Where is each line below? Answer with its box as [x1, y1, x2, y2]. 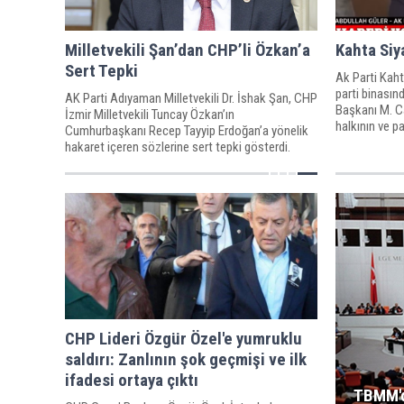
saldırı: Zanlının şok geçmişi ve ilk [65, 348, 307, 370]
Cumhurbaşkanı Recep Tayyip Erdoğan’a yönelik [65, 122, 308, 139]
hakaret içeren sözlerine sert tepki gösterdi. [65, 138, 290, 155]
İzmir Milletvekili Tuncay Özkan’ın [65, 106, 234, 123]
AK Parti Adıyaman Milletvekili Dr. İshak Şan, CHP [65, 89, 317, 106]
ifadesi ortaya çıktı [65, 369, 198, 390]
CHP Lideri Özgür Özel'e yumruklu [65, 327, 302, 349]
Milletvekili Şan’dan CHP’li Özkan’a [65, 39, 310, 60]
